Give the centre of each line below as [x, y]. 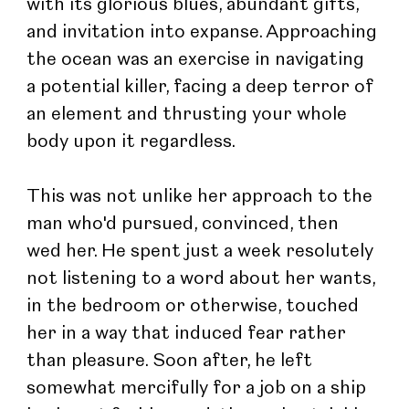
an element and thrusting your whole [189, 115]
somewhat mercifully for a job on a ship [199, 388]
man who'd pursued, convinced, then [185, 224]
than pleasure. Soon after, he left [172, 361]
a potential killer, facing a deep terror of [203, 87]
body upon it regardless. [131, 142]
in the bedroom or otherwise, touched [195, 306]
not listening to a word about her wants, [204, 279]
